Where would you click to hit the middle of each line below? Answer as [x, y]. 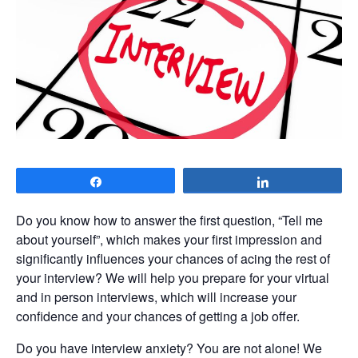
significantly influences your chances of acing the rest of [173, 259]
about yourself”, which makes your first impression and [169, 240]
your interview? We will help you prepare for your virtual [173, 278]
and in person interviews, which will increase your [156, 297]
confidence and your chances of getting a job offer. [158, 316]
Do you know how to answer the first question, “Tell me [169, 221]
